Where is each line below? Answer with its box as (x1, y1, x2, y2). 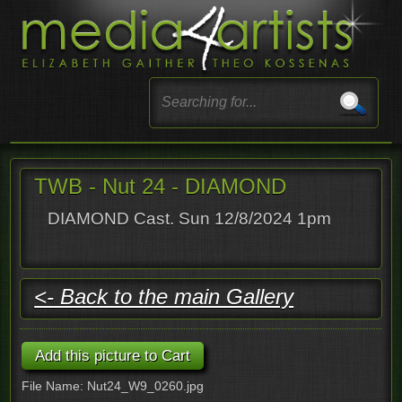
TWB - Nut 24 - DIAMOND (34, 173, 287, 198)
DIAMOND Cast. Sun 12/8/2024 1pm (48, 208, 332, 228)
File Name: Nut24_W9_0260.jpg (22, 378, 205, 393)
